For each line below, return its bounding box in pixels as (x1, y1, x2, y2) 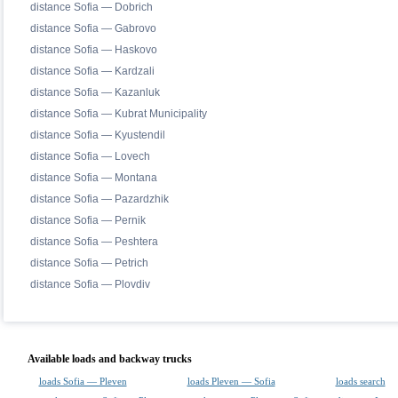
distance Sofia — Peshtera (29, 235, 158, 248)
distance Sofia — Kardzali (29, 65, 155, 77)
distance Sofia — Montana (29, 171, 157, 184)
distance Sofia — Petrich (29, 257, 148, 269)
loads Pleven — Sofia (187, 376, 275, 386)
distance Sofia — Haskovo (29, 44, 157, 56)
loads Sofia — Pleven (38, 376, 127, 386)
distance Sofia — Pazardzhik (29, 193, 169, 205)
